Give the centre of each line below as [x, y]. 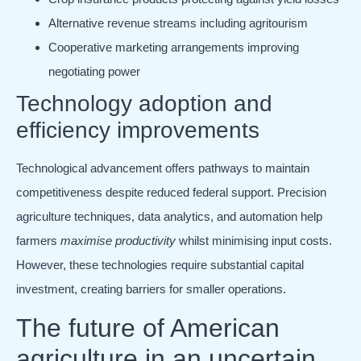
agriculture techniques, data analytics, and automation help [169, 216]
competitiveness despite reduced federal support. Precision [171, 192]
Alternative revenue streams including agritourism [178, 23]
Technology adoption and [144, 103]
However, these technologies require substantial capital [160, 264]
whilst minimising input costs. [254, 240]
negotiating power [94, 71]
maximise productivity [118, 240]
